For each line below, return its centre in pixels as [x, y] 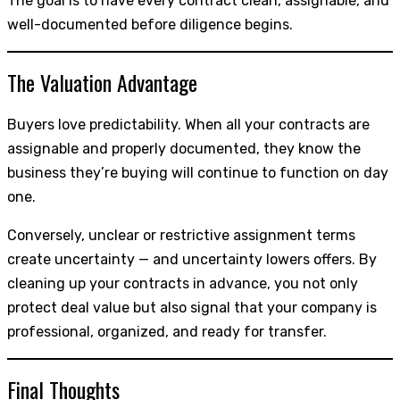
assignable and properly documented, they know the [184, 148]
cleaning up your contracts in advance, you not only [183, 283]
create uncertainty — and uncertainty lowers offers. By [192, 259]
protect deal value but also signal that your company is [192, 307]
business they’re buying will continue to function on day [198, 172]
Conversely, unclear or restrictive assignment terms [181, 235]
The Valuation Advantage [102, 82]
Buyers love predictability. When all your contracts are [188, 124]
